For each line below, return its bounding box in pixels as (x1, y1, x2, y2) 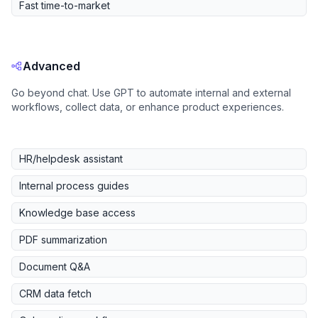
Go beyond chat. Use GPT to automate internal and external (11, 87, 291, 99)
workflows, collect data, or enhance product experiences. (11, 101, 284, 114)
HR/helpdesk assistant (19, 153, 123, 165)
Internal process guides (19, 180, 129, 192)
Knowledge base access (19, 207, 136, 219)
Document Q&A (19, 261, 90, 273)
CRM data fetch (19, 287, 92, 300)
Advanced (23, 59, 80, 74)
